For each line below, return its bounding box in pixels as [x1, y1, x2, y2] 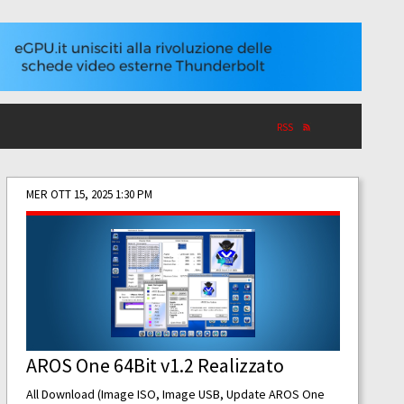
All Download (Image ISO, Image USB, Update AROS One [25, 385, 325, 402]
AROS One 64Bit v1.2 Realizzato [25, 352, 284, 378]
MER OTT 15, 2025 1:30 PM [25, 186, 152, 202]
